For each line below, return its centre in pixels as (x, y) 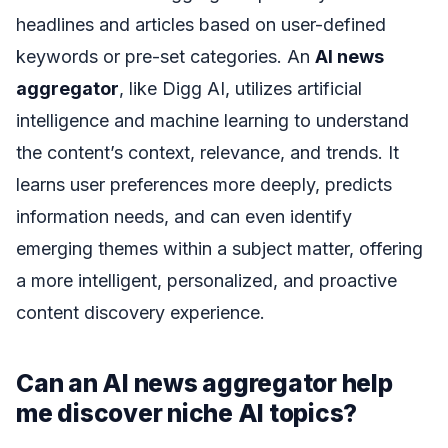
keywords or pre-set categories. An (165, 56)
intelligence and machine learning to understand (212, 120)
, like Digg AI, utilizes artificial (240, 88)
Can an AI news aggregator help (204, 382)
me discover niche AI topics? (187, 412)
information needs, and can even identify (184, 216)
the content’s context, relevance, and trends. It (207, 152)
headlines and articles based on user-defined (201, 24)
